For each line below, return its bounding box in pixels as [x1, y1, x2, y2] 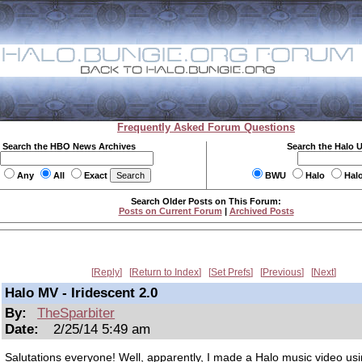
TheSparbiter [37, 305, 116, 321]
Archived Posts [229, 206, 294, 216]
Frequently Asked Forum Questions [117, 121, 295, 133]
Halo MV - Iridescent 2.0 [5, 285, 158, 301]
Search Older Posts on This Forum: [131, 196, 281, 206]
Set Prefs [211, 267, 250, 278]
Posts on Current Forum [118, 206, 222, 216]
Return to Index [132, 267, 199, 278]
